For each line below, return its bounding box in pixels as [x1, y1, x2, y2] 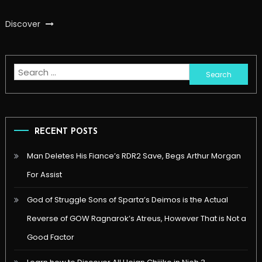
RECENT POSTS [34, 127, 98, 137]
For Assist [26, 169, 62, 181]
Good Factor [26, 232, 74, 243]
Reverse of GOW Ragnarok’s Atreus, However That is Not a [26, 213, 246, 225]
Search [189, 65, 220, 78]
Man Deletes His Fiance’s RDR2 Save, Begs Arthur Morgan [26, 150, 241, 162]
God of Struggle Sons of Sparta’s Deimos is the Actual [26, 194, 228, 206]
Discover [5, 18, 43, 30]
